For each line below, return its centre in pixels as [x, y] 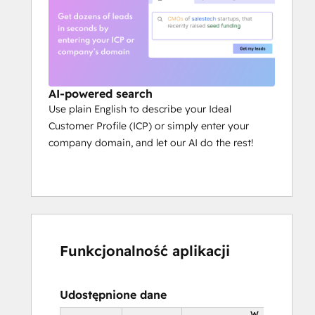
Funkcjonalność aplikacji [145, 251]
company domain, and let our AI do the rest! [151, 143]
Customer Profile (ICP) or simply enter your [149, 126]
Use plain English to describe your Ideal [140, 109]
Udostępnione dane [113, 295]
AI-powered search [101, 94]
